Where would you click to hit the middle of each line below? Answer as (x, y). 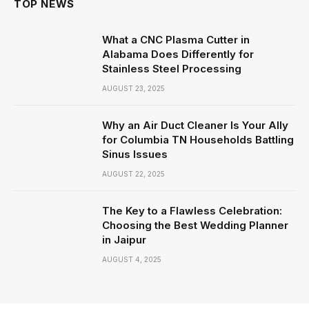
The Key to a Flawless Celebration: (192, 211)
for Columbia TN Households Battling (198, 140)
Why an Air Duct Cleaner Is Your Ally (195, 125)
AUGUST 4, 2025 (132, 259)
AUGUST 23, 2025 (133, 88)
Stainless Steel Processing (172, 69)
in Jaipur (124, 240)
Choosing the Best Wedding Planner (195, 225)
